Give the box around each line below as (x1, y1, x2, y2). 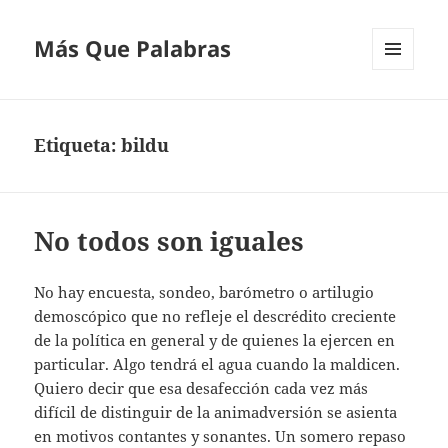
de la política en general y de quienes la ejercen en (34, 330, 396, 351)
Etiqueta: (34, 133, 122, 158)
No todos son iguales (34, 223, 305, 260)
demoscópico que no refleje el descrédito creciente (34, 306, 397, 327)
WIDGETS (372, 103, 429, 121)
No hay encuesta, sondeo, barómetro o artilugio (34, 282, 375, 303)
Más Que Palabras (34, 33, 232, 64)
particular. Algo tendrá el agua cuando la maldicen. (34, 354, 401, 375)
